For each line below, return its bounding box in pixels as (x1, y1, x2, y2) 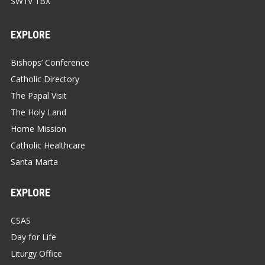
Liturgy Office (11, 247, 62, 259)
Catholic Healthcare (11, 139, 85, 151)
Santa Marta (11, 156, 58, 167)
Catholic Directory (11, 73, 79, 85)
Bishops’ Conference (11, 56, 89, 68)
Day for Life (11, 231, 56, 243)
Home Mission (11, 122, 66, 134)
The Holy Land (11, 106, 66, 118)
